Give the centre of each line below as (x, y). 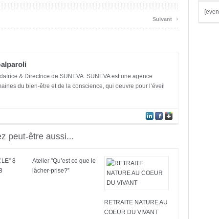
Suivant (163, 19)
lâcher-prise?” (51, 171)
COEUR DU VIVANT (131, 212)
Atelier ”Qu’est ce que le (64, 161)
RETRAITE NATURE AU (136, 202)
